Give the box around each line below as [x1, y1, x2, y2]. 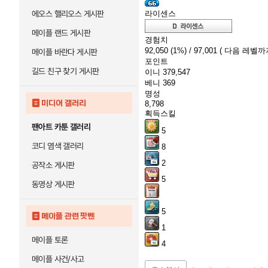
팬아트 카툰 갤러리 [32, 122, 90, 132]
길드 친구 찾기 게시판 [32, 66, 99, 76]
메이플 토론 [32, 235, 68, 245]
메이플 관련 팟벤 [41, 211, 95, 221]
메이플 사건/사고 [32, 254, 84, 264]
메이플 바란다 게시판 [32, 47, 98, 57]
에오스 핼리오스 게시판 [32, 9, 104, 19]
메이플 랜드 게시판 [32, 28, 90, 38]
